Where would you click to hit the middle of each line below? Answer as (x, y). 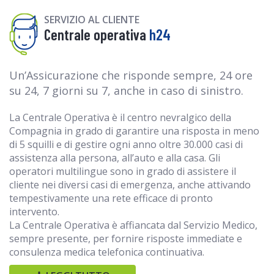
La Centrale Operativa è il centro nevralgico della (120, 117)
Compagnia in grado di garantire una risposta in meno (134, 131)
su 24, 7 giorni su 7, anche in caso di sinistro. (126, 90)
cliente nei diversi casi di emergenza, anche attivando (130, 184)
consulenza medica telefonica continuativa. (107, 252)
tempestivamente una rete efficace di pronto (111, 198)
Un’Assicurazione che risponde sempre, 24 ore (131, 75)
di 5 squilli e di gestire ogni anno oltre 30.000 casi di (126, 144)
